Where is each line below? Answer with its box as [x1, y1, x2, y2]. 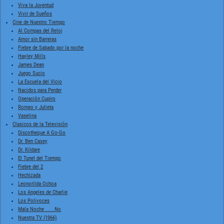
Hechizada [18, 171, 41, 178]
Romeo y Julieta [18, 103, 54, 110]
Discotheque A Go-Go [18, 129, 66, 136]
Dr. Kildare [18, 146, 40, 153]
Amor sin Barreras [18, 35, 57, 42]
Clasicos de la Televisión [12, 120, 68, 127]
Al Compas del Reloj [18, 27, 62, 34]
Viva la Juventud [18, 1, 54, 8]
